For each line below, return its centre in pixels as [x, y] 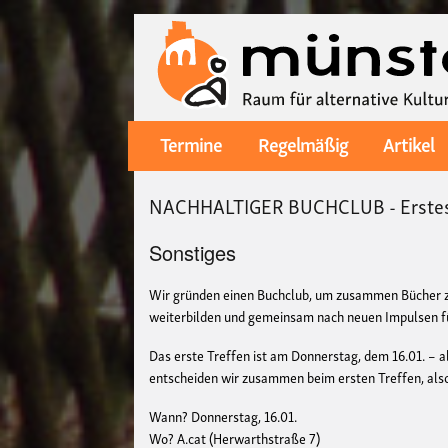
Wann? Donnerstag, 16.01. [223, 415]
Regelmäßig [302, 143]
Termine [191, 143]
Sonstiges [193, 252]
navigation [163, 172]
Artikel [408, 143]
